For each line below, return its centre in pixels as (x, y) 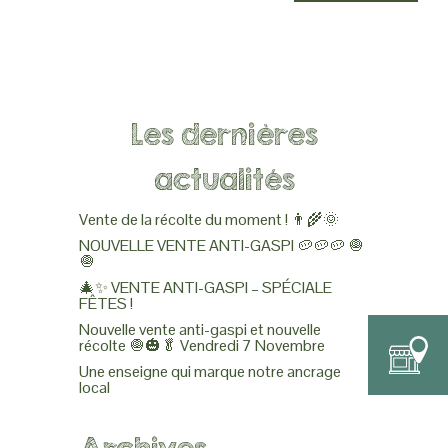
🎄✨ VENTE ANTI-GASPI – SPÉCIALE (205, 287)
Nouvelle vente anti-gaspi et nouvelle (200, 329)
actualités (224, 179)
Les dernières (224, 134)
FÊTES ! (106, 303)
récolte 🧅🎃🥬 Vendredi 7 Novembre (202, 345)
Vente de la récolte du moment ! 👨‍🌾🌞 (209, 219)
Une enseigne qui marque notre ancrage (210, 371)
